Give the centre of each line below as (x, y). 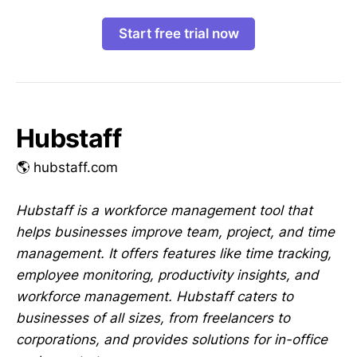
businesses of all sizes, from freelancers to (153, 318)
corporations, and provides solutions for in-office (172, 339)
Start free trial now (178, 33)
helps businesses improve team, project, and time (175, 231)
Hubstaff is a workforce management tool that (164, 210)
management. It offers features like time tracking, (174, 253)
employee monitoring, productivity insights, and (167, 275)
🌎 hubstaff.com (67, 167)
